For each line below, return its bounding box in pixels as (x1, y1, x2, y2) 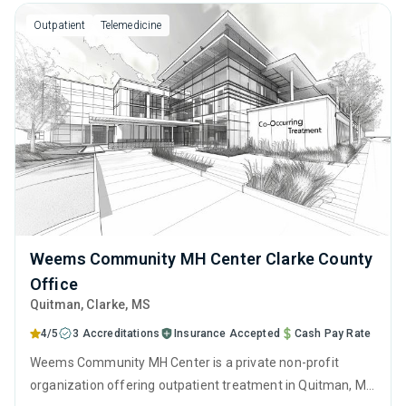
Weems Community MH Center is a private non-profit (30, 355, 339, 370)
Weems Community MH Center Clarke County (30, 249, 373, 268)
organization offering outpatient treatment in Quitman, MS (30, 378, 375, 392)
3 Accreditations (72, 327, 160, 340)
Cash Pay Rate (294, 327, 372, 340)
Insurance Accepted (174, 327, 280, 340)
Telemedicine (100, 19, 162, 32)
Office (30, 275, 78, 294)
